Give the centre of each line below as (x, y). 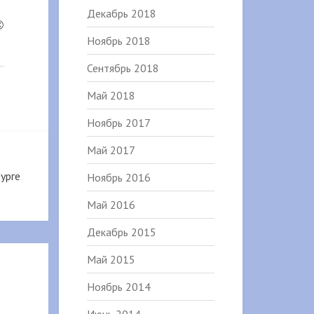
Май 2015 (111, 259)
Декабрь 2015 (121, 232)
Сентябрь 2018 (123, 68)
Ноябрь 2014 (118, 287)
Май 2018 (111, 95)
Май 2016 (111, 205)
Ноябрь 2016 (118, 177)
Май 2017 (111, 150)
